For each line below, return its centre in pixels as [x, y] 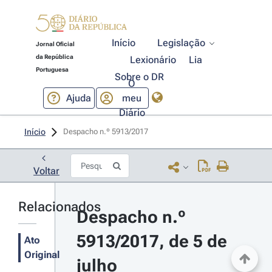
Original [42, 255]
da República [54, 57]
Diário [132, 112]
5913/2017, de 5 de [151, 241]
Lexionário [153, 60]
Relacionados [59, 207]
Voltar [46, 171]
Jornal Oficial [55, 44]
